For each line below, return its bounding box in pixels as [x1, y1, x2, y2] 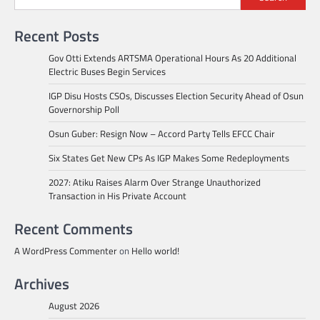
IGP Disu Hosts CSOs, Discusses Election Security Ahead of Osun [49, 88, 304, 103]
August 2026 [49, 298, 99, 313]
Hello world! [131, 243, 179, 258]
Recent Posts [14, 24, 99, 47]
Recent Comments [14, 216, 133, 240]
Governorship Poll [49, 101, 119, 116]
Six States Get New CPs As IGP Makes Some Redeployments [49, 150, 289, 165]
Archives [14, 271, 69, 295]
